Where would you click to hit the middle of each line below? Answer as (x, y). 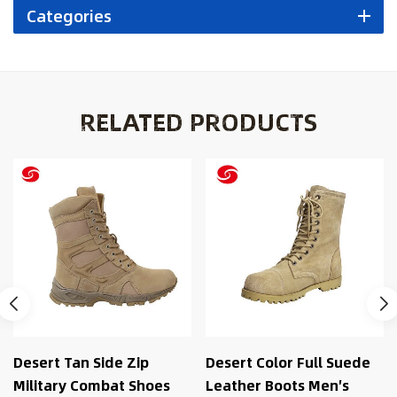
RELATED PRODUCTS (198, 122)
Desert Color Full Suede (110, 362)
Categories (69, 16)
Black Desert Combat (293, 362)
